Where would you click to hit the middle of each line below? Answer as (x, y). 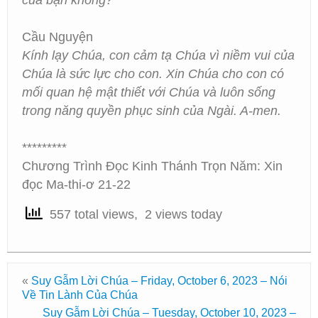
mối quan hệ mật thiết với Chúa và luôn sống (149, 92)
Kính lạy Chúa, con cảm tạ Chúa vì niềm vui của (158, 55)
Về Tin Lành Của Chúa (80, 295)
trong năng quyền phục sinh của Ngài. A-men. (153, 111)
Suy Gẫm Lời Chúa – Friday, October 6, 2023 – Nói (159, 281)
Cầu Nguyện (57, 37)
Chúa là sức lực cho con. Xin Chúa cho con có (153, 74)
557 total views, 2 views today (132, 215)
